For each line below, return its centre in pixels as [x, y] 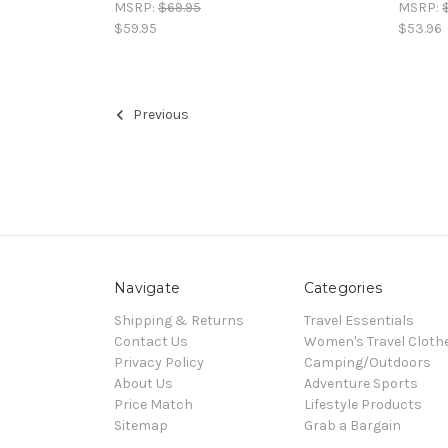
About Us [143, 383]
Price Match [153, 404]
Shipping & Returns [179, 320]
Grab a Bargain [352, 425]
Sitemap [141, 425]
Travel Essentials [358, 320]
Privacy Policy [159, 362]
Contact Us [151, 341]
